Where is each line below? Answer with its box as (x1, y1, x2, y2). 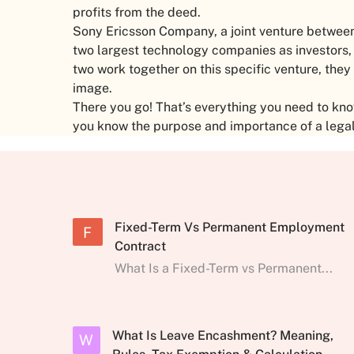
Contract (114, 238, 166, 254)
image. (73, 81, 115, 96)
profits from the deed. (73, 5, 204, 21)
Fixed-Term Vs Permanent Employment (114, 219, 345, 235)
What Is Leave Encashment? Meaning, (111, 327, 333, 343)
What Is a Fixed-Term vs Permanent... (114, 260, 333, 276)
